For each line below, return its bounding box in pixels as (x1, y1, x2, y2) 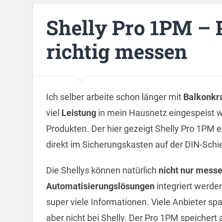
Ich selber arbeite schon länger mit (46, 91, 183, 102)
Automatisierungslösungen (46, 180, 157, 191)
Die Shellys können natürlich (46, 165, 159, 175)
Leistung (61, 107, 98, 118)
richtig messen (46, 38, 187, 64)
